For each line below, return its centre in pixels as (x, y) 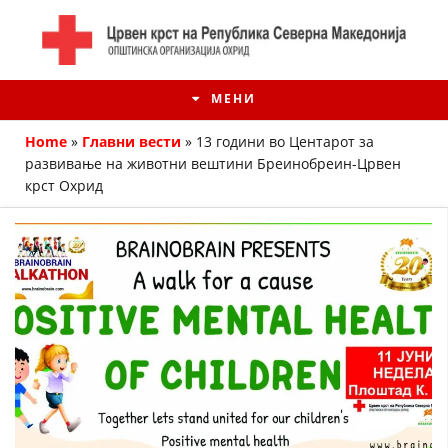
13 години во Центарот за (285, 141)
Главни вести (131, 141)
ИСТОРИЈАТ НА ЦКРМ (224, 374)
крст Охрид (64, 185)
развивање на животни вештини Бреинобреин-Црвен (213, 163)
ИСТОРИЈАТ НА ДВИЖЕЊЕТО (224, 413)
